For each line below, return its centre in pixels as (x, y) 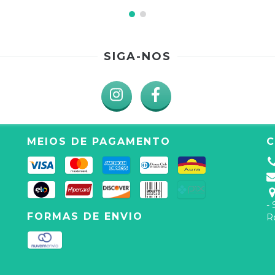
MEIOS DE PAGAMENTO (99, 141)
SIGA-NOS (137, 56)
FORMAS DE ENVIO (85, 216)
